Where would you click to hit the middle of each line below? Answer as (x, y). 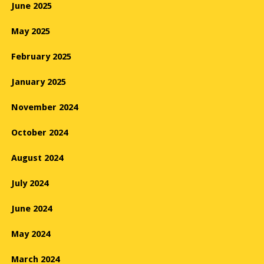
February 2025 (41, 57)
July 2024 (30, 184)
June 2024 (32, 209)
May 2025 (31, 32)
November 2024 (44, 108)
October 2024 (39, 133)
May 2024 (31, 234)
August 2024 (37, 158)
